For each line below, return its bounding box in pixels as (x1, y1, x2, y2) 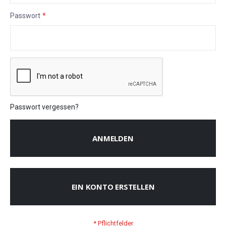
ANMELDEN (92, 133, 134, 143)
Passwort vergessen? (10, 102, 79, 111)
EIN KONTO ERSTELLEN (71, 181, 155, 192)
